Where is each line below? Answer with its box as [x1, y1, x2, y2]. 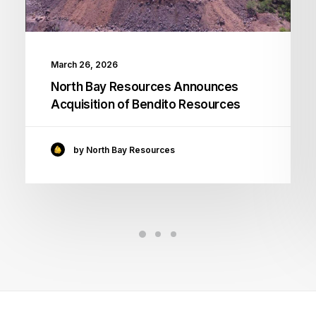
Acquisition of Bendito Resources [51, 97, 241, 112]
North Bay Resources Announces [51, 80, 239, 95]
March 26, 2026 [51, 59, 118, 71]
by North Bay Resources [73, 144, 175, 155]
